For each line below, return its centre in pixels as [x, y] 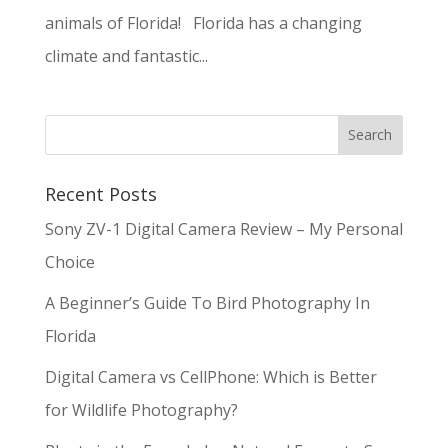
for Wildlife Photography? [141, 409]
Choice [69, 261]
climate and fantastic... [126, 55]
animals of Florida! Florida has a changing [203, 22]
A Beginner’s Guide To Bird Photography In [207, 302]
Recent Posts [100, 193]
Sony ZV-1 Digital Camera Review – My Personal [223, 228]
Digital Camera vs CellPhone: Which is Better [210, 376]
